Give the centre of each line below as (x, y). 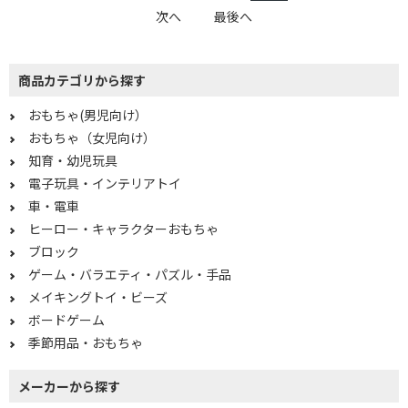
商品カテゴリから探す (82, 81)
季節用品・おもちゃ (86, 343)
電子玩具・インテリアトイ (105, 184)
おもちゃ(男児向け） (88, 115)
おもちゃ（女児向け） (92, 138)
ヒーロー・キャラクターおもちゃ (123, 229)
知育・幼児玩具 (73, 161)
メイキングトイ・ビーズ (98, 297)
